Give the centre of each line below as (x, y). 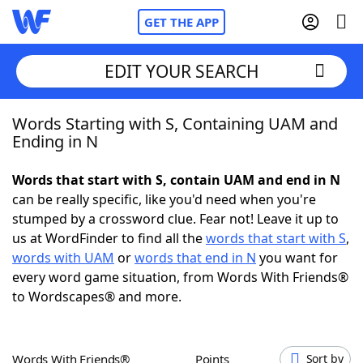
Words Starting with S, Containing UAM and (175, 124)
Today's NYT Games (107, 300)
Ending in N (55, 141)
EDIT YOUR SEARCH (181, 71)
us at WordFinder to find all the (109, 238)
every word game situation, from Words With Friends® (180, 277)
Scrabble (73, 255)
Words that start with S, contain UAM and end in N (176, 180)
